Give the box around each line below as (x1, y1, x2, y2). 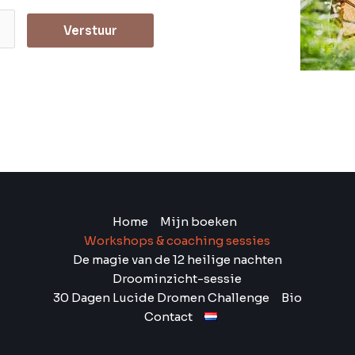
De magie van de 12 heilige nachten (72, 251, 282, 267)
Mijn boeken (159, 213, 237, 229)
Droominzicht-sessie (113, 270, 242, 286)
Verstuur (63, 22, 118, 38)
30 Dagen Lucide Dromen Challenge (52, 289, 269, 305)
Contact (143, 308, 193, 324)
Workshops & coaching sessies (84, 232, 271, 248)
